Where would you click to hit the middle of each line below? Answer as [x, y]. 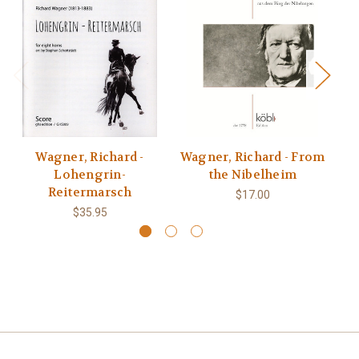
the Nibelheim [252, 175]
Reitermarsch [90, 193]
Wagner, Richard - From [252, 157]
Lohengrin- [90, 175]
